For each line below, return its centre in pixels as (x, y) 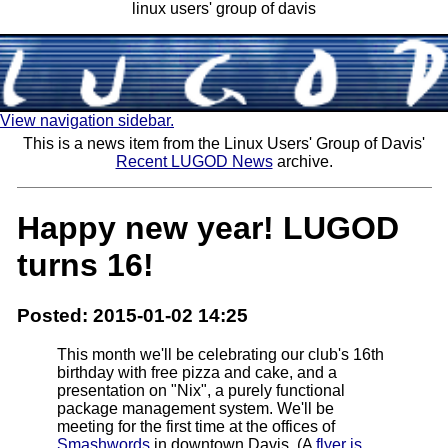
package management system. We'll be (195, 408)
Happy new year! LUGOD (207, 227)
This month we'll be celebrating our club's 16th (220, 354)
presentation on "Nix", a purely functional (200, 390)
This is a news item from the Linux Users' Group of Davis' (224, 144)
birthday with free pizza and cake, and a (196, 372)
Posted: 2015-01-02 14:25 (132, 316)
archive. (302, 162)
